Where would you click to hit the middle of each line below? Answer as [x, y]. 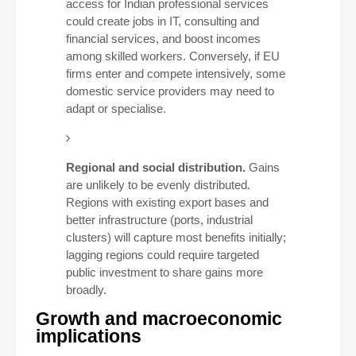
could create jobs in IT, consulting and [162, 21]
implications [89, 337]
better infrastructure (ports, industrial [159, 220]
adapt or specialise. [116, 108]
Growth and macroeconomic [159, 319]
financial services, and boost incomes [163, 39]
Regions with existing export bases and [167, 202]
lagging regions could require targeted [162, 255]
